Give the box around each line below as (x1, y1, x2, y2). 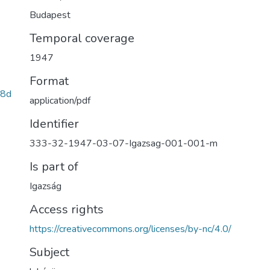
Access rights (30, 201, 104, 218)
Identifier (30, 116, 79, 132)
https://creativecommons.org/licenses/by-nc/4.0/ (30, 222, 231, 236)
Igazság (30, 180, 61, 193)
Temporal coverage (30, 30, 134, 46)
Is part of (30, 159, 78, 175)
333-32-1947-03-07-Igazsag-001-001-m (30, 137, 218, 150)
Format (30, 73, 69, 89)
